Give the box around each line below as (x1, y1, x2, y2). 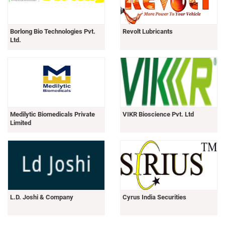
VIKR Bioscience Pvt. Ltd (123, 110, 194, 118)
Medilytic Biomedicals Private (10, 110, 95, 118)
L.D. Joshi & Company (10, 193, 73, 201)
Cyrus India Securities (123, 193, 186, 201)
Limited (10, 119, 31, 127)
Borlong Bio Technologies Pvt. (10, 27, 95, 35)
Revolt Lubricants (123, 27, 173, 35)
